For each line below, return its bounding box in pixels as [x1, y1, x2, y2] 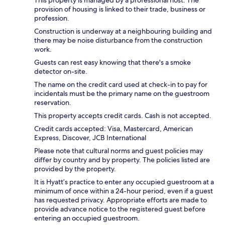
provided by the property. [34, 164, 116, 173]
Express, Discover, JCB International [34, 133, 146, 142]
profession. [34, 13, 69, 23]
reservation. [34, 97, 71, 107]
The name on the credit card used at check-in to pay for [34, 79, 207, 89]
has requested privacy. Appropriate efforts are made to [34, 195, 207, 204]
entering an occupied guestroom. [34, 213, 140, 222]
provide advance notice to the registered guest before [34, 204, 205, 213]
